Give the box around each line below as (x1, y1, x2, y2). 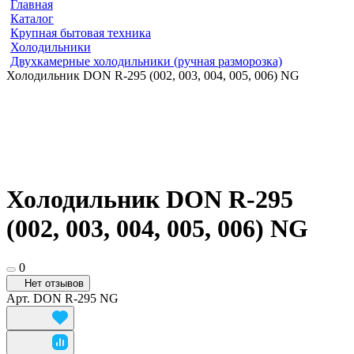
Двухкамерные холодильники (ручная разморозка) (10, 55, 282, 68)
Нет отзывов (24, 277, 84, 289)
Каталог (10, 12, 54, 25)
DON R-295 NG (33, 291, 119, 305)
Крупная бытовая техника (10, 26, 151, 40)
